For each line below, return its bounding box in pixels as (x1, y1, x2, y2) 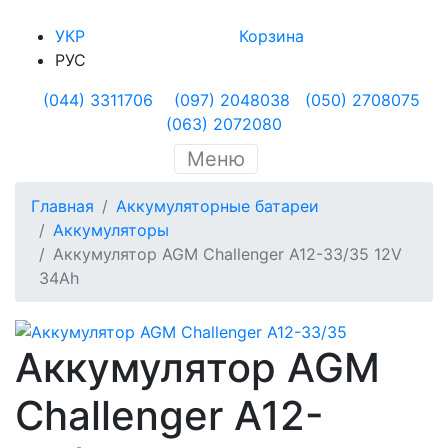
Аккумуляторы (53, 220, 169, 240)
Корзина (239, 26, 304, 46)
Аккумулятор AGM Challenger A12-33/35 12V (53, 244, 402, 264)
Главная (31, 196, 94, 216)
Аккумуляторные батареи (116, 196, 319, 216)
